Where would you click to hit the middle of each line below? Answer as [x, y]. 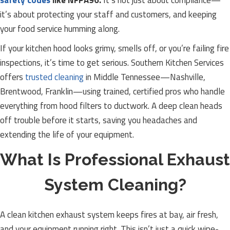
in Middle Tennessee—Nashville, [145, 77]
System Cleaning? [115, 185]
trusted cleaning [54, 77]
